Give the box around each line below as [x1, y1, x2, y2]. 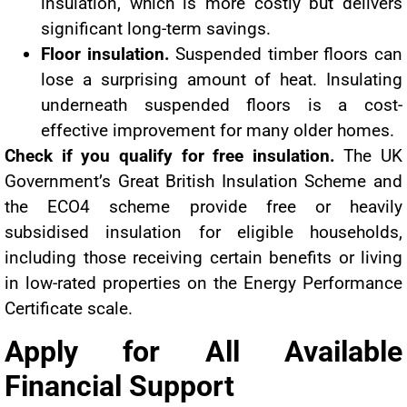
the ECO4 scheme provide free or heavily [5, 195, 402, 217]
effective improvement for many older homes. [41, 119, 394, 141]
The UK [334, 144, 402, 166]
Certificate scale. [5, 297, 133, 319]
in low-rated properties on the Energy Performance [5, 272, 402, 293]
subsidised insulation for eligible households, [5, 221, 402, 243]
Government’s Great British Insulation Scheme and [5, 170, 402, 192]
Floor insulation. [41, 43, 170, 65]
